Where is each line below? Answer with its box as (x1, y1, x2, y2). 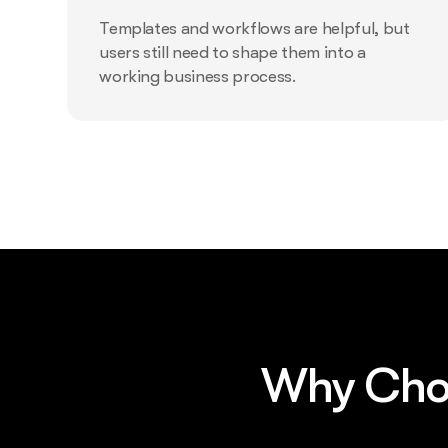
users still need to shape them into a (99, 43, 366, 63)
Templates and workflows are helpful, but (99, 19, 410, 39)
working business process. (99, 67, 296, 87)
